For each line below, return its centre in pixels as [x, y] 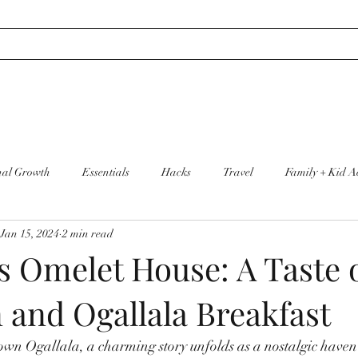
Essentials [106, 172]
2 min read [88, 233]
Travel [238, 172]
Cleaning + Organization [97, 236]
